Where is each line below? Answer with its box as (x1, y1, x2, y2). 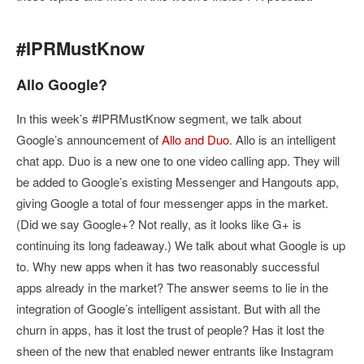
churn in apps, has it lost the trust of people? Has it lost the (16, 321, 324, 339)
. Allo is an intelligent (229, 131, 336, 149)
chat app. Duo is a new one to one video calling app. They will (16, 152, 340, 170)
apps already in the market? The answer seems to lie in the (16, 279, 328, 297)
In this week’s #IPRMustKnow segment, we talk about (16, 110, 301, 128)
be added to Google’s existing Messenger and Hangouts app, (16, 173, 339, 191)
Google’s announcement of (16, 131, 162, 149)
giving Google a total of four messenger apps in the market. (16, 194, 328, 212)
